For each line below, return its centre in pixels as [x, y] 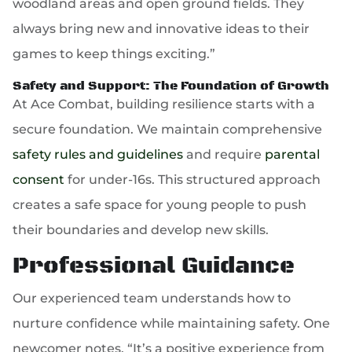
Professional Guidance [154, 267]
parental [293, 155]
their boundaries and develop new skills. [141, 230]
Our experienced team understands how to [152, 299]
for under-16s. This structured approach [193, 180]
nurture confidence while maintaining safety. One [172, 324]
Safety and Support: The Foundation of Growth [171, 86]
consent [39, 180]
